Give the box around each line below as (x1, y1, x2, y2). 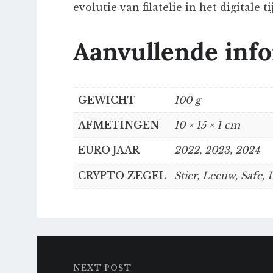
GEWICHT (78, 93, 136, 106)
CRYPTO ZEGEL (78, 169, 166, 182)
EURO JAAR (78, 143, 140, 156)
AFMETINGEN (78, 118, 159, 131)
